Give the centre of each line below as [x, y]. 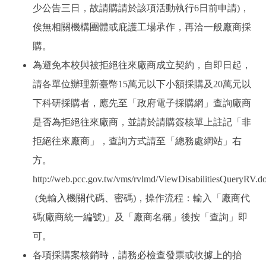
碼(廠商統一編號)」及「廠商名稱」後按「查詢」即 [140, 217]
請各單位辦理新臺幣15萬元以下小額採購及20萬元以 [142, 84]
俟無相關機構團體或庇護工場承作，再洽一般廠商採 [142, 27]
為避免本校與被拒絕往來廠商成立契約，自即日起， [142, 65]
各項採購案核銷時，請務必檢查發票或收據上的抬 [137, 255]
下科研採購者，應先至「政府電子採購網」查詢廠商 [142, 103]
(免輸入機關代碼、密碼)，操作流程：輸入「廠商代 [141, 198]
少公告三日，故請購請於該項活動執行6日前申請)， [141, 8]
